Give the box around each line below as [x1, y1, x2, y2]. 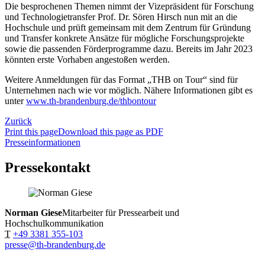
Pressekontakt [5, 159, 91, 175]
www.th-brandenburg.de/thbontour [26, 95, 156, 106]
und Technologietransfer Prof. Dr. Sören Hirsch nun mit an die [5, 11, 237, 22]
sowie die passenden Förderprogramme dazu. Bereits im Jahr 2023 [5, 43, 253, 54]
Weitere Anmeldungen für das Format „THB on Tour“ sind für [5, 74, 238, 85]
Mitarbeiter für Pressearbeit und [62, 207, 179, 218]
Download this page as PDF [58, 126, 163, 137]
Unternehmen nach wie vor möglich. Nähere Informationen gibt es [5, 85, 253, 95]
